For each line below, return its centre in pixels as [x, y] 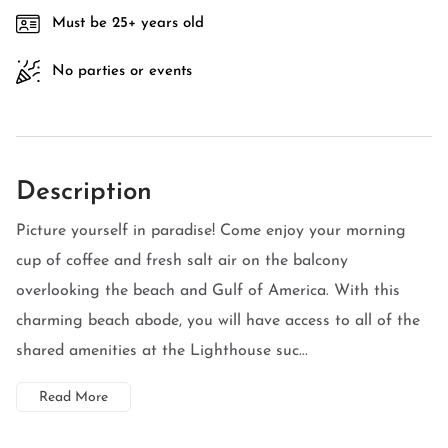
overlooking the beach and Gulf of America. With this [208, 291]
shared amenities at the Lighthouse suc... [162, 351]
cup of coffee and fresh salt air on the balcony [182, 261]
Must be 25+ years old [128, 23]
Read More [73, 397]
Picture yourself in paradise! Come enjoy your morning [211, 231]
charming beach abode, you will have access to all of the [218, 321]
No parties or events [122, 71]
